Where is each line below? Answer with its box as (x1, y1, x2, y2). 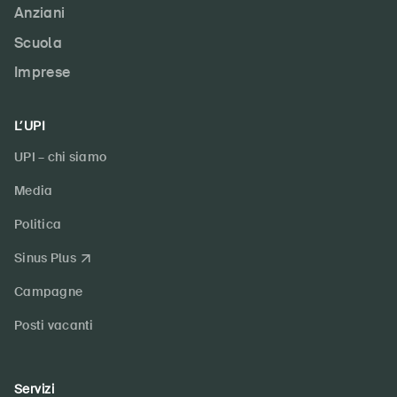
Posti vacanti (14, 317, 94, 334)
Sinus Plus (14, 250, 76, 267)
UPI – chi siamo (14, 149, 107, 166)
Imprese (14, 63, 71, 82)
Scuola (14, 33, 62, 52)
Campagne (14, 284, 83, 300)
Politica (14, 216, 62, 233)
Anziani (14, 4, 66, 23)
